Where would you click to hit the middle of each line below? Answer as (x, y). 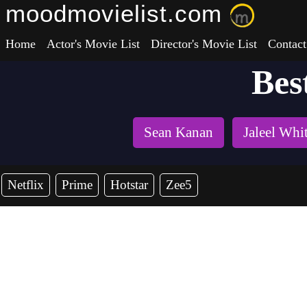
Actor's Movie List (93, 44)
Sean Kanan (179, 132)
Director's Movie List (204, 44)
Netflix (26, 185)
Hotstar (129, 185)
